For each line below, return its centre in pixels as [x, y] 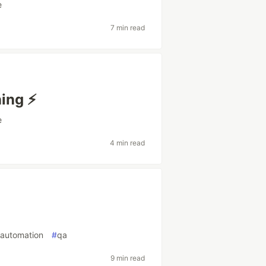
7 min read [127, 27]
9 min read [127, 258]
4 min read [127, 142]
